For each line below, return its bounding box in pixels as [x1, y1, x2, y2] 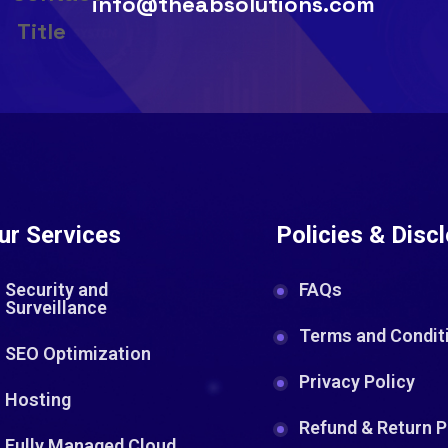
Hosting [4, 389, 71, 411]
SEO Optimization [4, 343, 151, 365]
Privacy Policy [299, 371, 415, 393]
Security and [4, 279, 108, 301]
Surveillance [4, 297, 107, 319]
